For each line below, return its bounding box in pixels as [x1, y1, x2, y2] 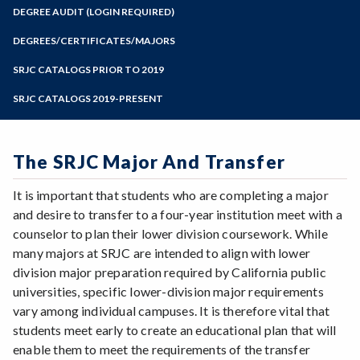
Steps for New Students [26, 27, 132, 40]
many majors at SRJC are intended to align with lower [13, 245, 310, 261]
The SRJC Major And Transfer [13, 149, 285, 173]
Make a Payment [26, 72, 98, 85]
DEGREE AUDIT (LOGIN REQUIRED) [13, 5, 174, 18]
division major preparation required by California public [13, 264, 326, 280]
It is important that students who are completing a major [13, 187, 329, 203]
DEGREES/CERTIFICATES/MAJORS [13, 34, 175, 47]
